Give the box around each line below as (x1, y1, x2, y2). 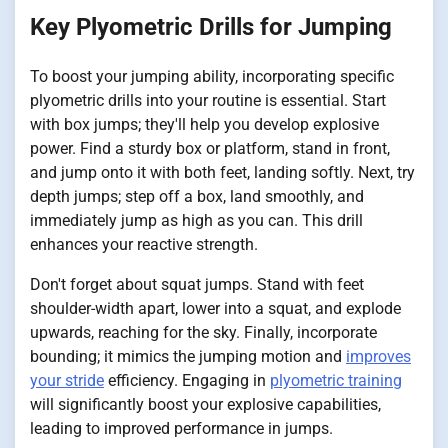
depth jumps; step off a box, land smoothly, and (30, 186, 364, 206)
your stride (30, 370, 104, 390)
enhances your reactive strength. (30, 234, 258, 254)
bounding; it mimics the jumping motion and (30, 346, 346, 366)
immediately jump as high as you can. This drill (30, 210, 363, 230)
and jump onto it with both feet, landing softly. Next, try (30, 162, 415, 182)
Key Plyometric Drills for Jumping (30, 12, 392, 41)
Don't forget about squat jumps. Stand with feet (30, 274, 364, 294)
